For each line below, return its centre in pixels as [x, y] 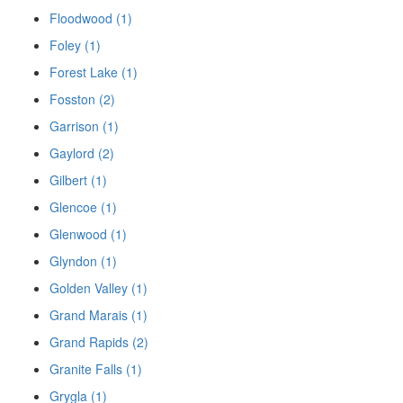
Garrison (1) [84, 126]
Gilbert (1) [78, 180]
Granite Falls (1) [96, 369]
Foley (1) [75, 45]
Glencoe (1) [83, 207]
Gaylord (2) [82, 153]
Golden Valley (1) [99, 288]
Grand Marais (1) [99, 315]
